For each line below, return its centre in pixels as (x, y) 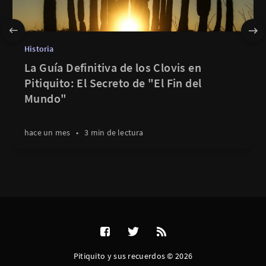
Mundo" (46, 98)
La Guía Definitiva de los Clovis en (113, 67)
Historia (39, 49)
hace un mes (47, 132)
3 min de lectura (114, 132)
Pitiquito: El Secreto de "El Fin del (113, 83)
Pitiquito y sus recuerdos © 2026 (133, 256)
